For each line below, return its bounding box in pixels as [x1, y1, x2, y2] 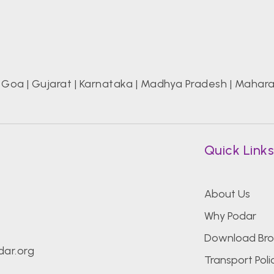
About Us [204, 187, 250, 201]
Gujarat [31, 77, 72, 91]
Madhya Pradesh [140, 77, 228, 91]
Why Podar [204, 209, 256, 223]
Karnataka [79, 77, 133, 91]
